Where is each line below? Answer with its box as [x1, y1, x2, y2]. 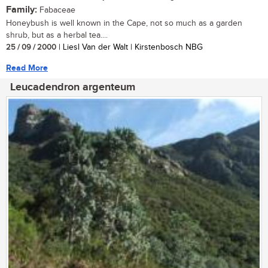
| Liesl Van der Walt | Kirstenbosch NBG [56, 42, 203, 52]
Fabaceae [37, 5, 75, 15]
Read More [6, 62, 48, 73]
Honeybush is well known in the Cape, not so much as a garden [6, 18, 242, 28]
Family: [6, 4, 37, 16]
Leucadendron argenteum [10, 80, 135, 94]
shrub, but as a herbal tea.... [6, 30, 108, 40]
